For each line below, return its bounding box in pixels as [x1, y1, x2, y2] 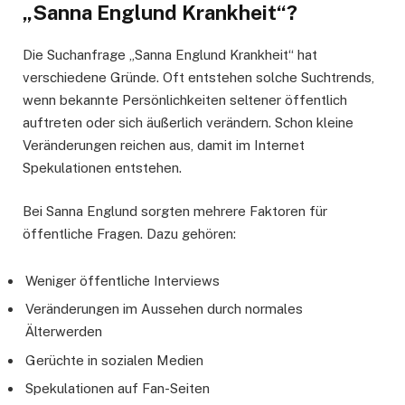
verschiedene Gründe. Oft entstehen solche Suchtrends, [23, 69, 374, 85]
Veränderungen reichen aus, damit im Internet [23, 137, 305, 153]
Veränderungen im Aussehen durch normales [25, 301, 303, 317]
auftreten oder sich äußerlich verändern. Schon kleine [23, 114, 353, 130]
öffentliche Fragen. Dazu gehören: [23, 225, 236, 241]
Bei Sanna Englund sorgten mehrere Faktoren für [23, 202, 327, 219]
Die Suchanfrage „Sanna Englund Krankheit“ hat [23, 46, 317, 62]
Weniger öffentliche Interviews [25, 272, 220, 288]
